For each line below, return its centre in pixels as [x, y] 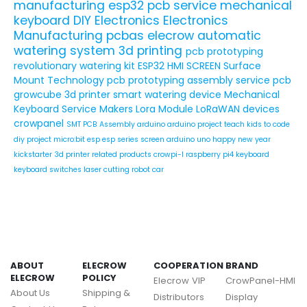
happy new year [242, 140]
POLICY [99, 278]
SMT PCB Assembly [102, 125]
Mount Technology [60, 81]
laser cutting [108, 170]
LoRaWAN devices [238, 109]
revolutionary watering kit [76, 66]
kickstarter [34, 155]
